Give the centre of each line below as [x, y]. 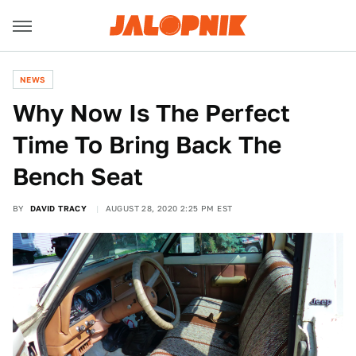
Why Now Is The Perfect [151, 113]
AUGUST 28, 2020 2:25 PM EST [169, 208]
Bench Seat [78, 176]
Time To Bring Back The [147, 145]
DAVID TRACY [58, 208]
